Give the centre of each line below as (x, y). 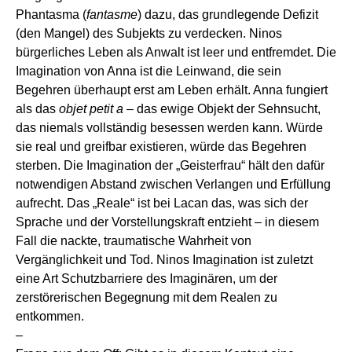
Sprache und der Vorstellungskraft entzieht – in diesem (167, 222)
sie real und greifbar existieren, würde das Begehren (161, 147)
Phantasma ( (51, 15)
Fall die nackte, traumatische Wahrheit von (134, 241)
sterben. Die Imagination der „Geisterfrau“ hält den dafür (170, 166)
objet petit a (91, 109)
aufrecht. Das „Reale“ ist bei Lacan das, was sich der (162, 203)
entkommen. (50, 317)
